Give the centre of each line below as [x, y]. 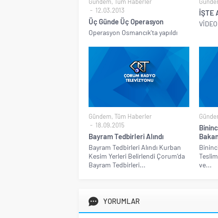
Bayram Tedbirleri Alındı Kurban [135, 147]
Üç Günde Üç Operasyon [126, 22]
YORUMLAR [121, 201]
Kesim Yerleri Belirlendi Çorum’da [137, 156]
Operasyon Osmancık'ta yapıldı [133, 33]
